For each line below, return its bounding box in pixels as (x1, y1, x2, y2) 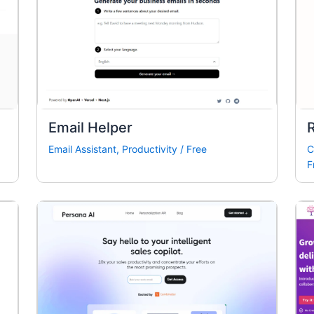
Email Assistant (48, 143, 117, 156)
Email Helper (48, 119, 133, 137)
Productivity (122, 143, 178, 156)
